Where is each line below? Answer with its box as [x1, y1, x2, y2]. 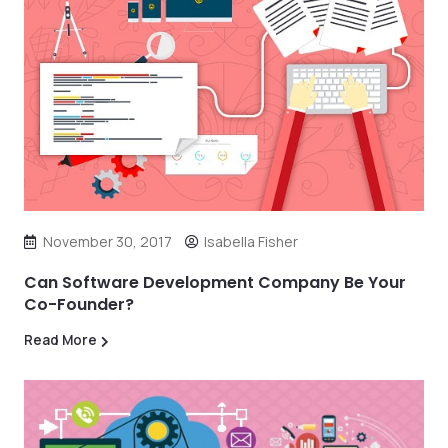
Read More [24, 331, 97, 349]
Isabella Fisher [204, 232, 298, 251]
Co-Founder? [24, 293, 134, 316]
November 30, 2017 [43, 232, 172, 251]
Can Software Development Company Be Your [24, 271, 406, 294]
